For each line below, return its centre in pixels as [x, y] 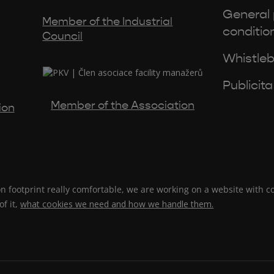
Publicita [247, 85]
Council [63, 36]
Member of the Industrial [108, 21]
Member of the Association [123, 105]
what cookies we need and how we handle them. [117, 204]
